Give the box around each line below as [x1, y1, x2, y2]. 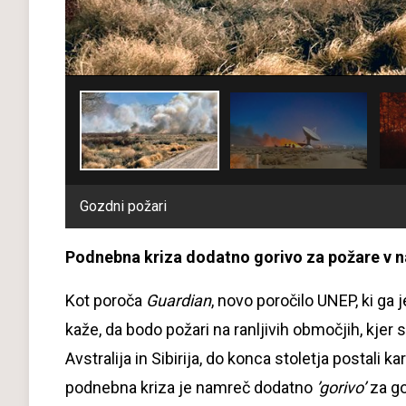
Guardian [146, 290, 211, 310]
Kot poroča [65, 290, 146, 310]
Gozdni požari [80, 197, 167, 215]
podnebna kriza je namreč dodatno [65, 377, 313, 397]
